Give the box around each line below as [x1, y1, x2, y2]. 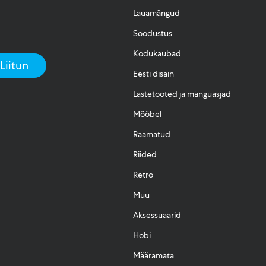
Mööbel [133, 108, 161, 119]
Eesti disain [133, 68, 174, 79]
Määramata [133, 250, 174, 261]
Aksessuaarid [133, 210, 181, 221]
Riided [133, 148, 157, 160]
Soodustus [133, 27, 172, 39]
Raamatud [133, 128, 170, 140]
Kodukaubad [133, 47, 181, 59]
